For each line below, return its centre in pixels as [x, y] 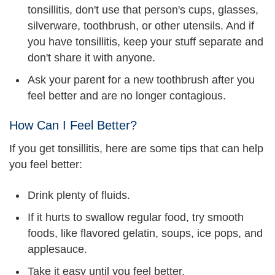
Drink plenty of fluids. [79, 195]
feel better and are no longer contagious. [127, 96]
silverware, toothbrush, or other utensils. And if [141, 26]
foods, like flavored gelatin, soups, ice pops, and [145, 233]
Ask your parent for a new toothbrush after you [141, 80]
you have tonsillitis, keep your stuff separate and [145, 42]
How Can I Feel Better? [73, 125]
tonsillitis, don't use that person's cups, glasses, [143, 10]
